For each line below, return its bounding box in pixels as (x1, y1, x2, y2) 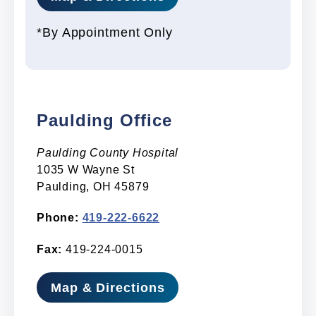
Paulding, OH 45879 (37, 180, 150, 193)
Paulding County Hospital (37, 145, 179, 159)
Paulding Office (37, 110, 172, 130)
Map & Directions (51, 280, 165, 295)
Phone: (37, 211, 79, 224)
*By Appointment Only (37, 25, 173, 39)
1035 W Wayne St (37, 163, 135, 176)
